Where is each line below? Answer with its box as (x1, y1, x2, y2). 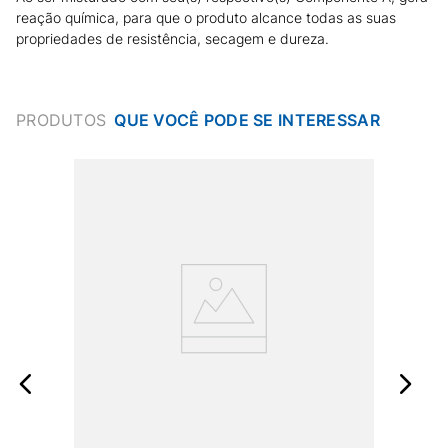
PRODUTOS (16, 109, 107, 130)
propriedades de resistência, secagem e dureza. (16, 29, 329, 47)
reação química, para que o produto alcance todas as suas (16, 8, 396, 26)
